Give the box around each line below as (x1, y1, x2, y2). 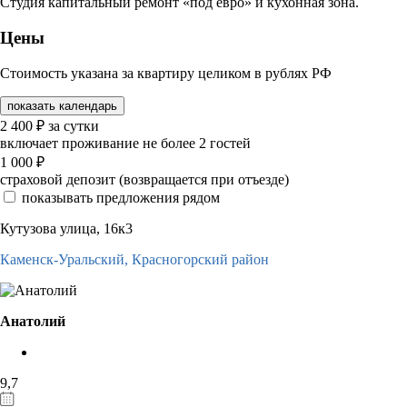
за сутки (48, 117, 99, 134)
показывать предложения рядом (22, 189, 220, 205)
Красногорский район (132, 251, 269, 267)
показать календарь (7, 98, 117, 113)
